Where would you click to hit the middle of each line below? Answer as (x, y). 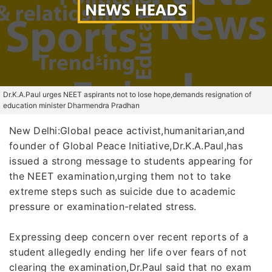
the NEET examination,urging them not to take (120, 176)
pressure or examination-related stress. (103, 206)
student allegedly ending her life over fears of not (128, 252)
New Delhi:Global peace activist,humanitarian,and (127, 131)
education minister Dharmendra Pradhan (71, 105)
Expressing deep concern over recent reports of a (129, 237)
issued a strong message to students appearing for (131, 161)
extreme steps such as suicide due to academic (123, 191)
